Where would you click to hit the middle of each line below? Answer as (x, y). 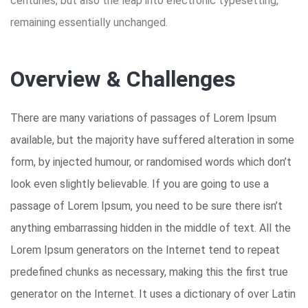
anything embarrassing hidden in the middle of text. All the (151, 228)
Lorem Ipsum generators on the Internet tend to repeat (145, 250)
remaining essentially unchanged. (89, 22)
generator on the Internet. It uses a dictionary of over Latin (153, 294)
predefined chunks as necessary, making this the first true (149, 272)
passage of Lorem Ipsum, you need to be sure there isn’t (146, 206)
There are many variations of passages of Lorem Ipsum (143, 118)
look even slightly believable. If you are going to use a (140, 184)
